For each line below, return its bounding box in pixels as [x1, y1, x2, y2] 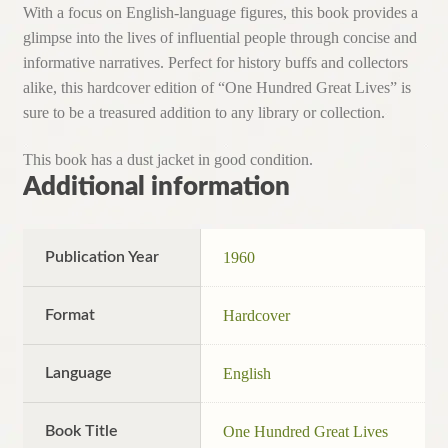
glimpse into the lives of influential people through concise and [22, 28, 417, 46]
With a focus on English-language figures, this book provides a [22, 3, 418, 21]
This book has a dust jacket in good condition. [22, 151, 313, 169]
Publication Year [45, 249, 160, 266]
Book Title [45, 423, 119, 440]
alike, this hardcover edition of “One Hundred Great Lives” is [22, 78, 411, 96]
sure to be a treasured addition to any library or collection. [22, 103, 385, 121]
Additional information [22, 174, 290, 201]
